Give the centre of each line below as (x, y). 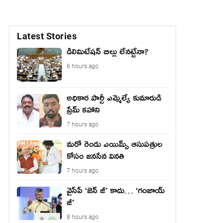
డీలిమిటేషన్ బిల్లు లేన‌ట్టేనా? (108, 54)
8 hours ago (83, 217)
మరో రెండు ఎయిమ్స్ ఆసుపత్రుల (114, 146)
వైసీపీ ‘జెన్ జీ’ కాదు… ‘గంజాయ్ (116, 192)
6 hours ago (83, 66)
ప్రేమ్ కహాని (83, 112)
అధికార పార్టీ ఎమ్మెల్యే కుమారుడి (114, 100)
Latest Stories (47, 36)
